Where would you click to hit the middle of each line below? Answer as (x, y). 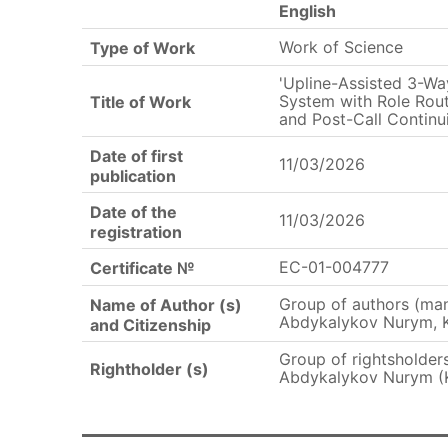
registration (136, 231)
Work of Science (341, 47)
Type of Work (142, 47)
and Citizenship (150, 324)
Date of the (133, 211)
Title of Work (140, 101)
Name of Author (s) (166, 304)
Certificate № (142, 267)
